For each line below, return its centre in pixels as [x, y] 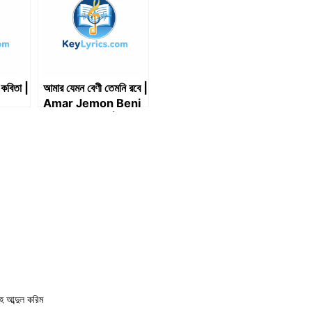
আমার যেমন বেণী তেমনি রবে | [95, 88]
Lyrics [60, 134]
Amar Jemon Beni [92, 103]
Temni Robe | [79, 118]
